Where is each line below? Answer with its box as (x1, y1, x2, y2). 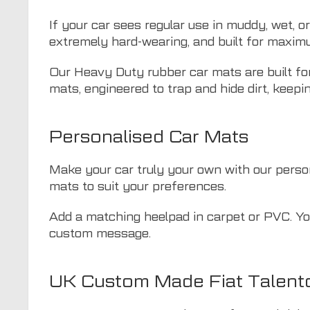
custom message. (49, 226, 151, 240)
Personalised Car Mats (49, 126, 248, 147)
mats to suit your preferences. (49, 179, 226, 193)
